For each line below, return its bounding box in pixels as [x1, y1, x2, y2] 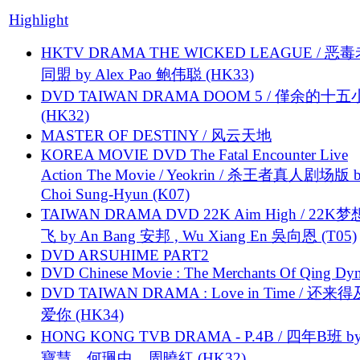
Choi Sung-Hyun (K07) [41, 185, 190, 202]
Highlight [9, 10, 68, 28]
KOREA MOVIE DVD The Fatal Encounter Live [41, 145, 348, 163]
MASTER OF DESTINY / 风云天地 [41, 126, 272, 144]
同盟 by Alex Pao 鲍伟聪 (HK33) [41, 65, 254, 83]
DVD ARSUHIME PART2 [41, 246, 209, 264]
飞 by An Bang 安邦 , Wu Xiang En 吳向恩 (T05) [41, 227, 357, 244]
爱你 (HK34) [41, 305, 124, 323]
